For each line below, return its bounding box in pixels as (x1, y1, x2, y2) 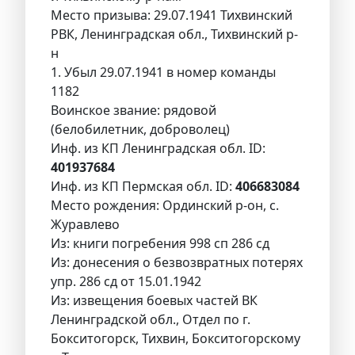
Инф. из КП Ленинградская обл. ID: (51, 139, 265, 158)
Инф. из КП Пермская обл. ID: (51, 177, 235, 196)
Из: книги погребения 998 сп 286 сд (51, 235, 269, 253)
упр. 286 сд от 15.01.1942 (51, 273, 201, 291)
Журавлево (51, 216, 120, 234)
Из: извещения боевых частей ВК (51, 292, 258, 310)
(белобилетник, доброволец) (51, 120, 230, 139)
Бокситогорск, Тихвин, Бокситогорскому (51, 330, 300, 348)
